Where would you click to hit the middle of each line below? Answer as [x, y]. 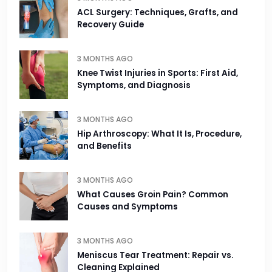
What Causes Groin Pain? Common [153, 195]
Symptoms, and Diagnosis [134, 86]
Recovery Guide [110, 25]
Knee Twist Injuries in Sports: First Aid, [158, 73]
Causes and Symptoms [127, 207]
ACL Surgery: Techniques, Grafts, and [158, 13]
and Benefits [104, 146]
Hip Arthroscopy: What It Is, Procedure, [159, 134]
